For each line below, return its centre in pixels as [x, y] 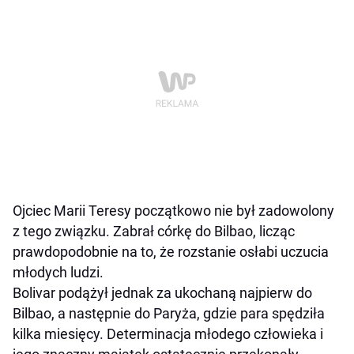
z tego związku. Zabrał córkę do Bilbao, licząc [154, 231]
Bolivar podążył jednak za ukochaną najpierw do [162, 292]
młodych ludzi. [58, 272]
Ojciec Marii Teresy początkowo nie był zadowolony [173, 210]
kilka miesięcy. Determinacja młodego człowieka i [168, 333]
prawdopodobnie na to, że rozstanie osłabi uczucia [171, 251]
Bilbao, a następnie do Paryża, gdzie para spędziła [169, 313]
